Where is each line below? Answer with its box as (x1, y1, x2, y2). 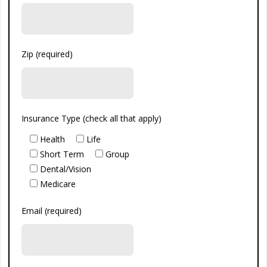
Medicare (40, 178, 76, 190)
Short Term (40, 148, 85, 160)
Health (40, 133, 66, 145)
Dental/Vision (40, 163, 92, 175)
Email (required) (21, 204, 82, 216)
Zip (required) (21, 48, 73, 60)
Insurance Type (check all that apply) (21, 112, 162, 124)
